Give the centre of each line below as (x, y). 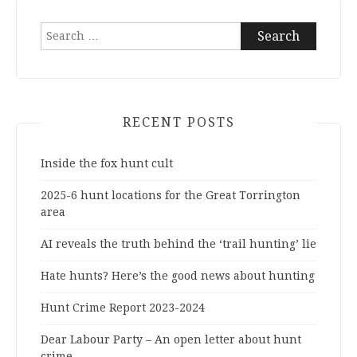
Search (60, 29)
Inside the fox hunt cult (107, 163)
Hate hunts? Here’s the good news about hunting (178, 275)
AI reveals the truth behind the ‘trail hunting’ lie (178, 243)
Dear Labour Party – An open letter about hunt (171, 339)
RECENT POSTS (178, 122)
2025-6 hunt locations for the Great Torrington (171, 195)
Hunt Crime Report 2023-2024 (123, 307)
